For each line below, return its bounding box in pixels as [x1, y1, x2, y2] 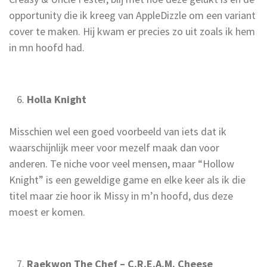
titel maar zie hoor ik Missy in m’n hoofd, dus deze [9, 188, 233, 203]
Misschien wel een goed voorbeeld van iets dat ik [9, 124, 226, 138]
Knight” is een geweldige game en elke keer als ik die [9, 172, 246, 187]
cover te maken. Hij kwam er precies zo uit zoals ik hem [9, 24, 255, 38]
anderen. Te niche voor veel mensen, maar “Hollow [9, 156, 234, 170]
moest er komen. [9, 204, 88, 219]
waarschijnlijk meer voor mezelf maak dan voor [9, 140, 219, 154]
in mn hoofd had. [9, 40, 85, 54]
